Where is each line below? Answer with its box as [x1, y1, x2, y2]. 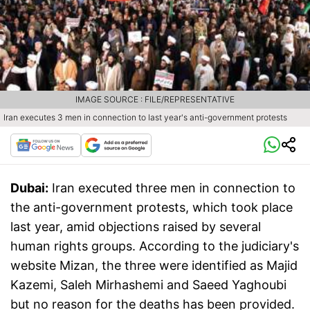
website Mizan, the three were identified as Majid [10, 258, 298, 273]
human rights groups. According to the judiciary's [10, 239, 299, 254]
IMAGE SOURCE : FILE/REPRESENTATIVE [75, 94, 235, 105]
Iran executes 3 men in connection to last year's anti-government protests [3, 112, 287, 123]
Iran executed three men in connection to [52, 181, 295, 196]
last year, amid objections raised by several [10, 219, 261, 235]
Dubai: [10, 181, 48, 196]
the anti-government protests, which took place [10, 200, 293, 215]
